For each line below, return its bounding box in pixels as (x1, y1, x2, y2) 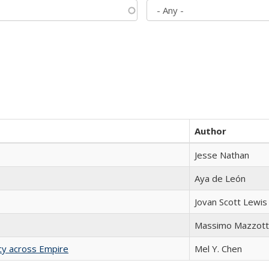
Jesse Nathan (195, 149, 249, 161)
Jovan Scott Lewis (195, 196, 267, 208)
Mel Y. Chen (195, 243, 242, 255)
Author (195, 125, 226, 137)
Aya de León (195, 172, 246, 184)
